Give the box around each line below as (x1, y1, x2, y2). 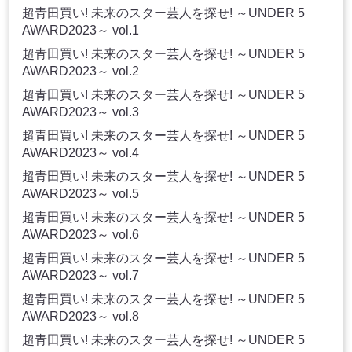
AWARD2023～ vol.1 (22, 24, 139, 38)
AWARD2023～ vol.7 (22, 269, 139, 283)
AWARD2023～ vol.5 (22, 187, 139, 201)
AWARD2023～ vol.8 (22, 310, 139, 324)
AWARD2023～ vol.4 (22, 146, 139, 160)
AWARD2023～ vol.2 (22, 64, 139, 79)
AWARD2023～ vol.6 (22, 228, 139, 242)
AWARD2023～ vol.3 (22, 105, 139, 119)
